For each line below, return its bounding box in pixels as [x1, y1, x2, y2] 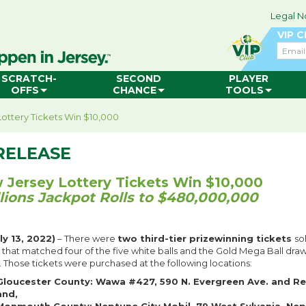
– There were [55, 233, 117, 244]
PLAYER [228, 72, 268, 85]
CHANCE [112, 84, 156, 96]
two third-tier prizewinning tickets [117, 233, 294, 244]
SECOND [115, 72, 161, 85]
